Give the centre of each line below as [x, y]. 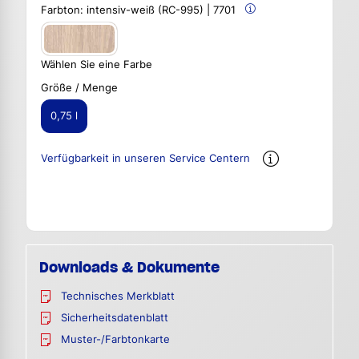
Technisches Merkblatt [118, 296]
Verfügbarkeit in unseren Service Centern [145, 159]
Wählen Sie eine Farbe [97, 64]
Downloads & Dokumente [129, 268]
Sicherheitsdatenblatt [115, 318]
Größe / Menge [79, 87]
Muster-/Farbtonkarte [115, 340]
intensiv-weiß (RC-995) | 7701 [161, 10]
